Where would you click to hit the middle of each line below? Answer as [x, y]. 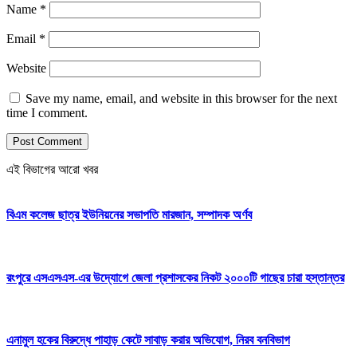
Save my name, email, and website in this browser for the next [181, 98]
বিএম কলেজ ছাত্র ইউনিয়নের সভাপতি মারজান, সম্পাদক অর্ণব [129, 215]
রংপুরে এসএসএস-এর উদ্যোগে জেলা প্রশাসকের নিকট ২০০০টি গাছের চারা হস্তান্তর [175, 277]
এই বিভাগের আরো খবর [52, 169]
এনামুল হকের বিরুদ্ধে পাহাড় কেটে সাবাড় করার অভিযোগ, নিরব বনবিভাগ [148, 340]
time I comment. [47, 112]
